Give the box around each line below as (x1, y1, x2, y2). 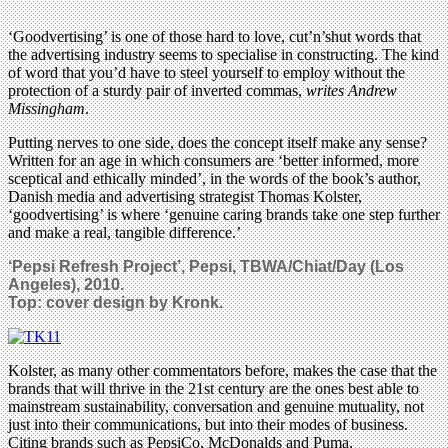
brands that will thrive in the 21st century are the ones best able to (8, 380, 419, 398)
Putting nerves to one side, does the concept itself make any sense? (8, 134, 427, 152)
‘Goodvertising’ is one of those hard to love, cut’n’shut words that (8, 28, 421, 46)
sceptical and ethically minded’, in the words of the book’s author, (8, 170, 421, 188)
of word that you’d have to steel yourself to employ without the (8, 64, 405, 82)
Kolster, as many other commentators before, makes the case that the (8, 362, 437, 380)
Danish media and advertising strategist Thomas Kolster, (8, 188, 362, 206)
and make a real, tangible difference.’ (8, 224, 241, 242)
